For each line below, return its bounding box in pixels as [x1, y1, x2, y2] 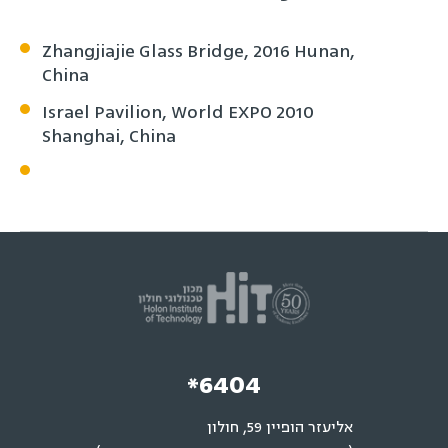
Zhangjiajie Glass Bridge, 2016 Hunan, [42, 38, 355, 64]
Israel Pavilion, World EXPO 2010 [42, 99, 314, 125]
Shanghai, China [42, 123, 176, 149]
